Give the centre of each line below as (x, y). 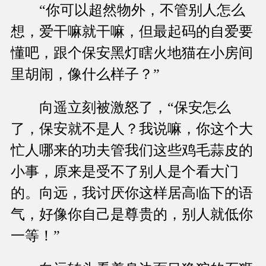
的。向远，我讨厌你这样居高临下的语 (132, 193)
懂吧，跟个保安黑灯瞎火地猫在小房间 (132, 53)
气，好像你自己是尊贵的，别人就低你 (132, 215)
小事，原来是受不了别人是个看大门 (125, 172)
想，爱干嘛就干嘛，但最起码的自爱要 (132, 32)
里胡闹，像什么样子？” (85, 75)
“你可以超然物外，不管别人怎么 (128, 10)
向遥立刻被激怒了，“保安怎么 (121, 108)
